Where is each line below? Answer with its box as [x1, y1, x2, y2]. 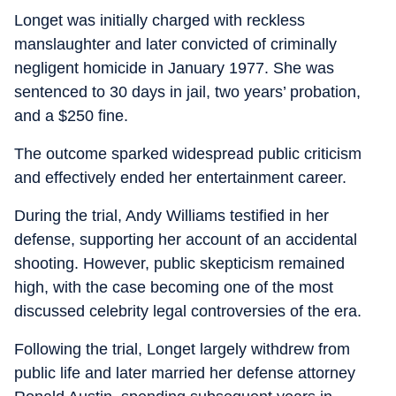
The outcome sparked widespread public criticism [14, 145, 362, 163]
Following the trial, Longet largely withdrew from [14, 340, 350, 358]
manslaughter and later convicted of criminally [14, 35, 337, 53]
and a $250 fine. [14, 107, 128, 125]
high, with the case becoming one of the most [14, 278, 333, 296]
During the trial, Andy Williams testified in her [14, 207, 329, 225]
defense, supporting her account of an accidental [14, 231, 357, 248]
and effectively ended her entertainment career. [14, 169, 346, 187]
